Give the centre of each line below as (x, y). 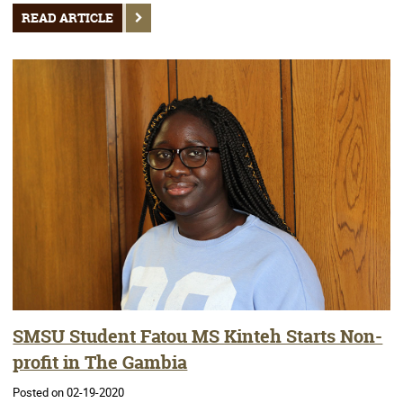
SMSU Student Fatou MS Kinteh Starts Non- (198, 336)
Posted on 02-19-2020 (69, 393)
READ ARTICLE (68, 18)
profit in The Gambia (100, 362)
